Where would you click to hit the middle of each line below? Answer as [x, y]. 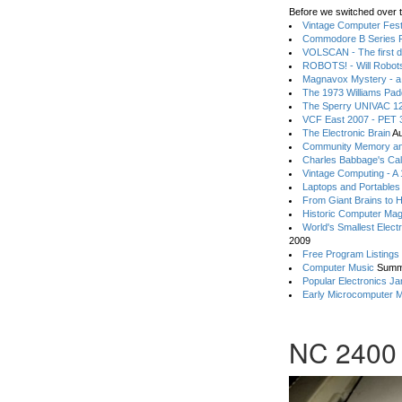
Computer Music [339, 267]
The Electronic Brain [347, 133]
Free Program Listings [351, 254]
